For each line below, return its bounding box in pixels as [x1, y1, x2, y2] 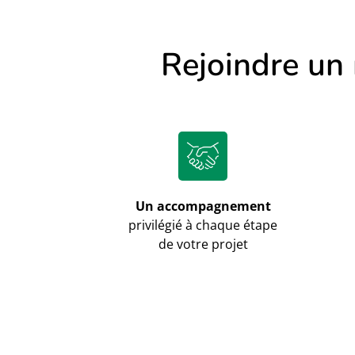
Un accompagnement [135, 197, 271, 215]
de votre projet [158, 235, 248, 253]
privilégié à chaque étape [128, 216, 278, 234]
